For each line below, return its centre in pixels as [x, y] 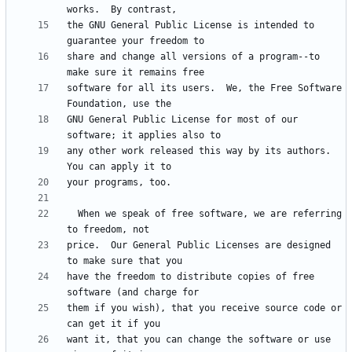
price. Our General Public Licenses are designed [199, 246]
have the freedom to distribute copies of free [191, 277]
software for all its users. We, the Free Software [204, 88]
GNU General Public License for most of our [182, 120]
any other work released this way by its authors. [199, 151]
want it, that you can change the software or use [199, 340]
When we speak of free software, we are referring [72, 214]
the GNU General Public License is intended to [191, 26]
